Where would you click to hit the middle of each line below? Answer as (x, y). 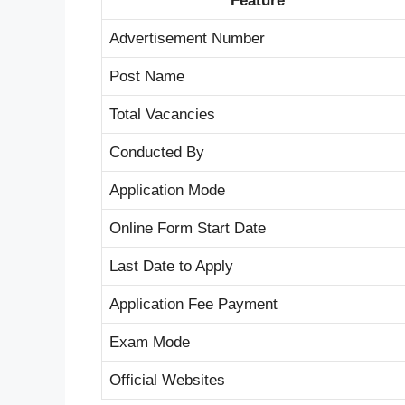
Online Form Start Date (188, 228)
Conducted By (157, 152)
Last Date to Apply (171, 266)
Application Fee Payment (193, 304)
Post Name (147, 76)
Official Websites (167, 380)
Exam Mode (150, 342)
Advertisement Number (187, 38)
